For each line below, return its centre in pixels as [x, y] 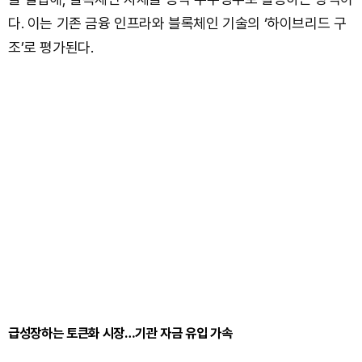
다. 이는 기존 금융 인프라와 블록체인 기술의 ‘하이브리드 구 [177, 23]
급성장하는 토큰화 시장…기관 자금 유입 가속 [120, 333]
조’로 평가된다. [51, 47]
